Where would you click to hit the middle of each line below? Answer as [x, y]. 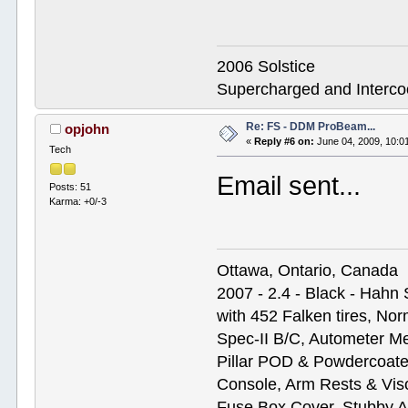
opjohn [87, 129]
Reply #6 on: [285, 142]
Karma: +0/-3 [78, 201]
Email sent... [289, 186]
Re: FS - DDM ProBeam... [311, 127]
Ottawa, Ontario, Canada [308, 270]
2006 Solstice [266, 67]
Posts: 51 [71, 186]
